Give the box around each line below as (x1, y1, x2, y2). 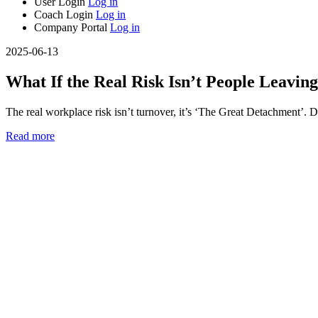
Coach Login (34, 9, 96, 21)
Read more (6, 129, 55, 142)
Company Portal (34, 21, 110, 33)
